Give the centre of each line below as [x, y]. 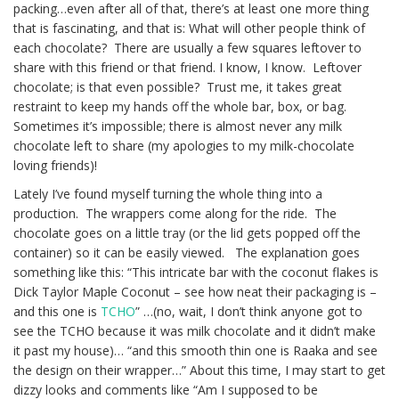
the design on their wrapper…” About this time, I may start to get [199, 370]
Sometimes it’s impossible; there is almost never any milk [178, 126]
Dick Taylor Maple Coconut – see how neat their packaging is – [195, 292]
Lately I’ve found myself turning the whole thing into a [168, 194]
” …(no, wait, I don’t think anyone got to [249, 312]
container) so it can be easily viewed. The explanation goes [187, 253]
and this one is [57, 312]
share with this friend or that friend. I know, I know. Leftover [187, 68]
